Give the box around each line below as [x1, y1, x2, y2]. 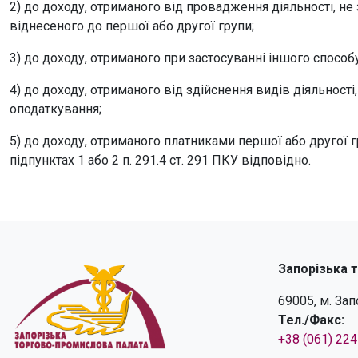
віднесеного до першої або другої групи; [10, 18, 254, 34]
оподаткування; [10, 101, 101, 117]
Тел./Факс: [278, 312, 344, 328]
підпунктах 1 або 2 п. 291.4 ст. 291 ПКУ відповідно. [10, 153, 311, 168]
